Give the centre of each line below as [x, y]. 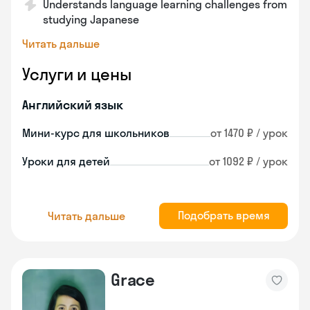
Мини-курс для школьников [96, 133]
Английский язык [73, 105]
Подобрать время [224, 215]
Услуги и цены [77, 74]
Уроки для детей [66, 161]
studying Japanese [91, 19]
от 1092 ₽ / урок [248, 161]
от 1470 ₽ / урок [249, 133]
